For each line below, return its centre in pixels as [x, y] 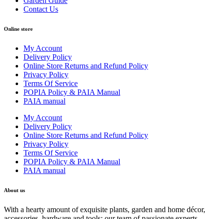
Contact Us [41, 9]
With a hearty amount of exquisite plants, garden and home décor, [105, 209]
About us [14, 190]
